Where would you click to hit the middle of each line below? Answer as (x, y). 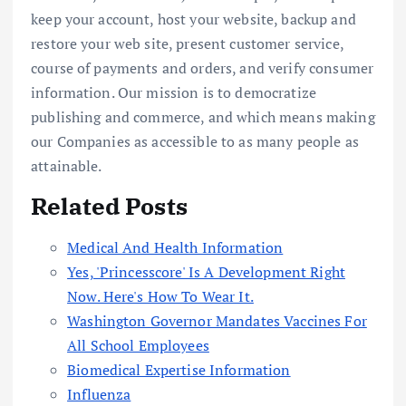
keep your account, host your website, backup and (193, 19)
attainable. (67, 165)
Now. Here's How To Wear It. (160, 296)
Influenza (99, 394)
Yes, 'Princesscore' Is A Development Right (206, 271)
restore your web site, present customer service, (187, 43)
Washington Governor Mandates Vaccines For (217, 320)
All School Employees (138, 345)
